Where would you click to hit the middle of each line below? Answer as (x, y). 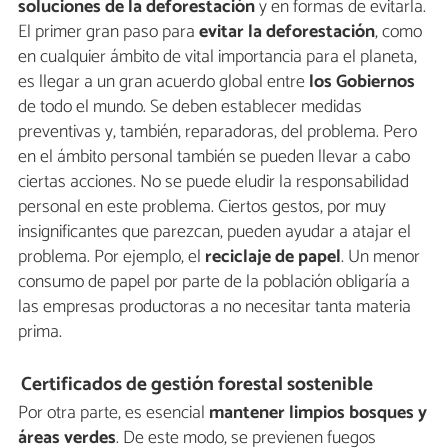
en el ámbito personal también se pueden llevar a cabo (214, 157)
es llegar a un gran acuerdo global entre (163, 82)
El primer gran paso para (108, 32)
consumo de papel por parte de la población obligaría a (214, 282)
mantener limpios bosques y (318, 412)
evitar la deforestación (287, 32)
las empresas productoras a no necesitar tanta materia (214, 307)
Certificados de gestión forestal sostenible (197, 384)
